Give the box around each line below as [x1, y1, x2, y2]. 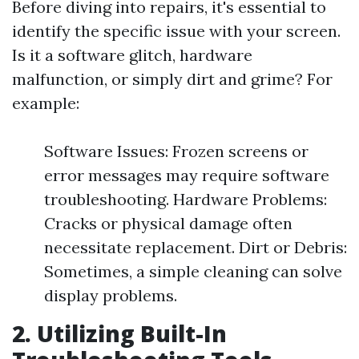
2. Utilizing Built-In [12, 318, 227, 349]
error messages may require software [44, 165, 329, 185]
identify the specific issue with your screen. [12, 21, 341, 41]
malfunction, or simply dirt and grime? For [12, 69, 333, 89]
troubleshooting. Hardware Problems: [44, 189, 327, 209]
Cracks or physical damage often [44, 213, 292, 233]
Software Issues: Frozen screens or [44, 141, 309, 161]
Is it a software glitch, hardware [12, 45, 252, 65]
